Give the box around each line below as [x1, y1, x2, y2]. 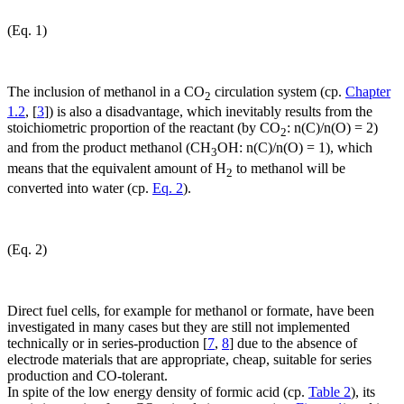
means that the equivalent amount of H [7, 160, 226, 176]
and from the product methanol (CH [7, 140, 211, 156]
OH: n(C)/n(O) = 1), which [217, 140, 372, 156]
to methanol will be [233, 160, 345, 176]
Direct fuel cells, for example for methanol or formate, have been [7, 302, 374, 318]
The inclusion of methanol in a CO [7, 84, 205, 100]
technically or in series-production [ [7, 335, 207, 351]
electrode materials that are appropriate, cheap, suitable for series [7, 351, 372, 367]
